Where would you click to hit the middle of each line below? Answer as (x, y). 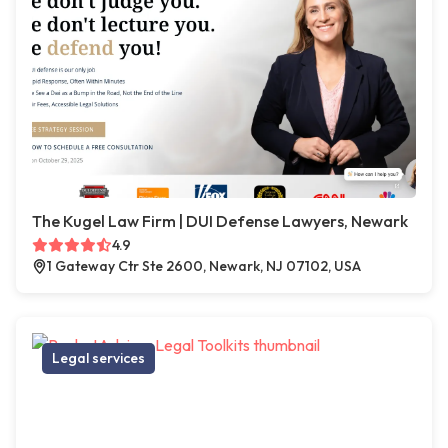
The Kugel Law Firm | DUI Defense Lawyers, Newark (220, 221)
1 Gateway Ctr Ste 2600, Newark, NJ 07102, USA (204, 266)
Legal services (98, 358)
